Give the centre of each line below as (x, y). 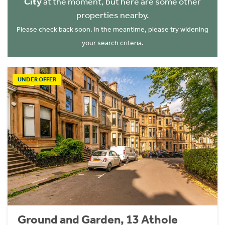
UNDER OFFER (37, 79)
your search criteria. (113, 43)
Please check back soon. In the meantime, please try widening (113, 29)
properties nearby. (113, 15)
